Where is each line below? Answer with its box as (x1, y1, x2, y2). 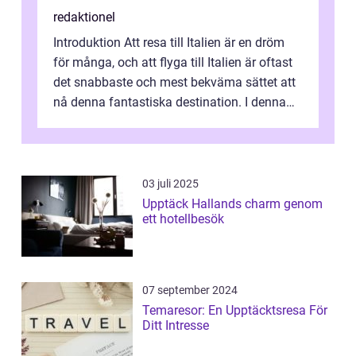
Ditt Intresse (142, 317, 209, 333)
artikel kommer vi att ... (53, 114, 180, 130)
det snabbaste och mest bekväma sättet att (53, 74, 296, 90)
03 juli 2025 (142, 176, 199, 190)
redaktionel (53, 9, 115, 25)
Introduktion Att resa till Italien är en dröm (53, 34, 284, 50)
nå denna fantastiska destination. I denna (53, 94, 286, 110)
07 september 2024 (142, 283, 238, 296)
